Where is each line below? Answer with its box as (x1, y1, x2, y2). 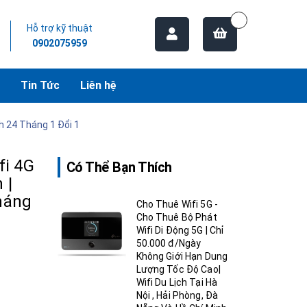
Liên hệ (79, 79, 116, 92)
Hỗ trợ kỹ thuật (26, 23, 93, 34)
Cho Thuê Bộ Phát (136, 212, 217, 223)
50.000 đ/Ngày (136, 238, 201, 249)
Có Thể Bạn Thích (66, 159, 172, 175)
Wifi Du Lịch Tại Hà (136, 277, 218, 288)
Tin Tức (20, 79, 60, 92)
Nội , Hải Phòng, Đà (136, 290, 219, 301)
